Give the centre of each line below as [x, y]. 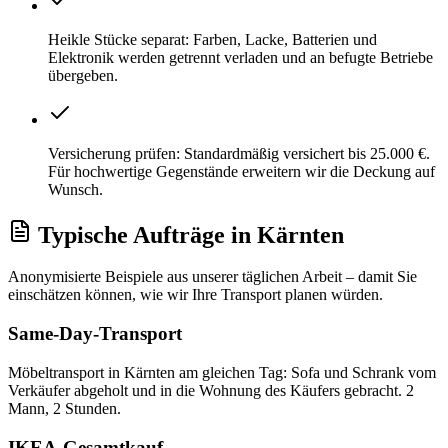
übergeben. [83, 75]
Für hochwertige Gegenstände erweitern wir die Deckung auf [241, 171]
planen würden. [332, 295]
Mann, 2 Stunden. [64, 408]
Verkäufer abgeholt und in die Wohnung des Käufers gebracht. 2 [211, 390]
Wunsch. [75, 189]
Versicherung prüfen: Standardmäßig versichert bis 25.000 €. [239, 153]
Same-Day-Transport [95, 334]
